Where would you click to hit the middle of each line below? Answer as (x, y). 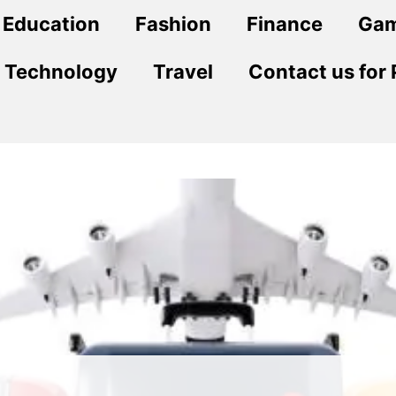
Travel (183, 72)
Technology (61, 72)
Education (51, 24)
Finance (285, 24)
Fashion (173, 24)
